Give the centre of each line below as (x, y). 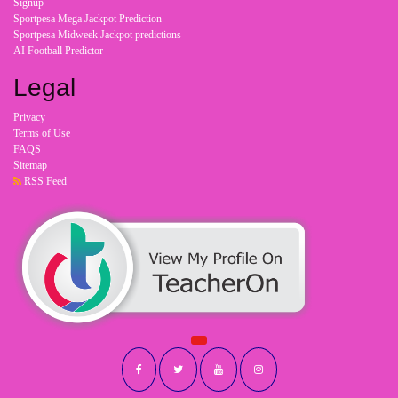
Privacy (29, 117)
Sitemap (30, 165)
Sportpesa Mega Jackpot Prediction (88, 18)
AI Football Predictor (58, 50)
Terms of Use (42, 133)
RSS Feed (44, 181)
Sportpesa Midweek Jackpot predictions (97, 34)
